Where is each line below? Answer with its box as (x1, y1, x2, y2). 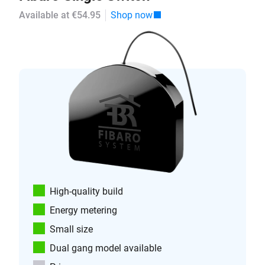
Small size (50, 224, 93, 235)
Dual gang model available (50, 243, 161, 254)
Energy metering (50, 205, 117, 216)
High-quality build (50, 186, 123, 197)
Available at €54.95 (19, 9, 101, 21)
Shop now (111, 9, 153, 21)
